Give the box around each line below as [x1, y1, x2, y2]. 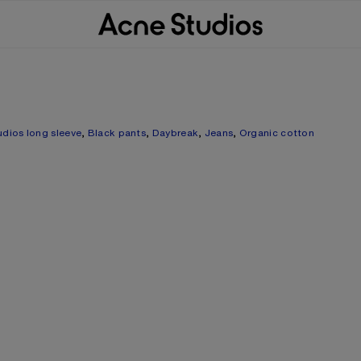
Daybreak [151, 126, 199, 139]
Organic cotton [239, 126, 315, 139]
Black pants [87, 126, 147, 139]
